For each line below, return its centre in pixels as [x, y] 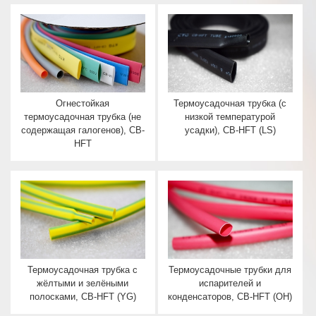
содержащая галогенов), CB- [83, 130]
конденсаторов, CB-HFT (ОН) [230, 297]
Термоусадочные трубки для [230, 270]
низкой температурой [230, 117]
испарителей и [230, 283]
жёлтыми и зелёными [83, 283]
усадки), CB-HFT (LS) [230, 130]
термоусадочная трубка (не [83, 117]
